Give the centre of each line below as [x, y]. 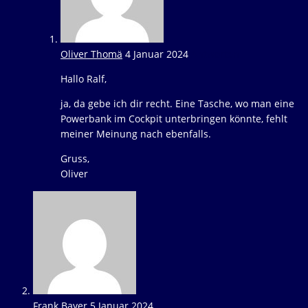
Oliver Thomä [91, 54]
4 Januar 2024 [157, 54]
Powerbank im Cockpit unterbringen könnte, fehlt [174, 119]
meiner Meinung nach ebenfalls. [136, 134]
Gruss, [75, 158]
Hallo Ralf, [84, 79]
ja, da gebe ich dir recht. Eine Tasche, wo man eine [177, 103]
